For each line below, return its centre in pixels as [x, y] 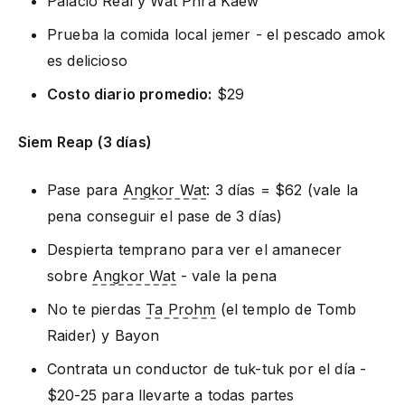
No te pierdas [97, 309]
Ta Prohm [181, 309]
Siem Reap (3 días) [85, 141]
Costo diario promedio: [130, 94]
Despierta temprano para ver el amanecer [195, 249]
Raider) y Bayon [104, 335]
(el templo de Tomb [286, 309]
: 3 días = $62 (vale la [282, 189]
